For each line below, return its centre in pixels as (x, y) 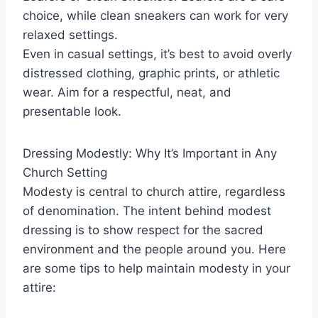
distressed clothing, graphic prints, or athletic (151, 73)
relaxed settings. (70, 34)
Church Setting (65, 172)
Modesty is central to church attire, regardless (154, 191)
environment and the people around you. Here (154, 249)
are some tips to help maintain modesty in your (157, 268)
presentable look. (72, 111)
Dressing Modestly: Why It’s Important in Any (150, 153)
